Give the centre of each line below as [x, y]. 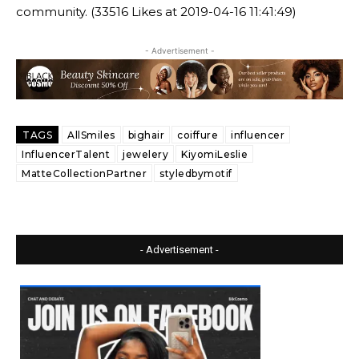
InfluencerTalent [66, 154]
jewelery [145, 154]
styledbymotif [196, 173]
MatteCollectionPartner [84, 173]
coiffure [198, 135]
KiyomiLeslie [214, 154]
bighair [146, 135]
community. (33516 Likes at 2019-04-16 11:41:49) [156, 12]
